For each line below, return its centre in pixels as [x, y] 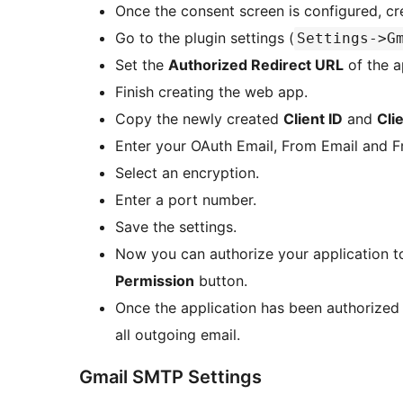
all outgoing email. [178, 335]
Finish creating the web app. [211, 92]
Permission [155, 281]
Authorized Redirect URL [256, 65]
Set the [142, 65]
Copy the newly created [199, 119]
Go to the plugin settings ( [205, 38]
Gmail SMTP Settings [170, 377]
